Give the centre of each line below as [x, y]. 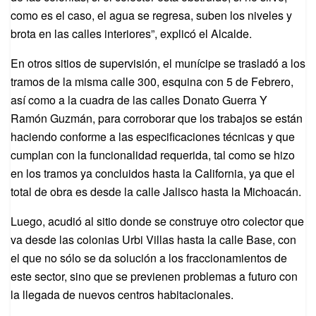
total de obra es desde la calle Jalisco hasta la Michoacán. [156, 192]
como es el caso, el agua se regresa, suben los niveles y [151, 16]
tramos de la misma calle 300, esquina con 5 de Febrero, [152, 82]
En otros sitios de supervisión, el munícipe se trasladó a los [158, 63]
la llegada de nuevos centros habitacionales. [122, 295]
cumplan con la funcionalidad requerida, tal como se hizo [153, 155]
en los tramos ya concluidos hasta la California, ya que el [153, 174]
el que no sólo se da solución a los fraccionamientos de [149, 258]
